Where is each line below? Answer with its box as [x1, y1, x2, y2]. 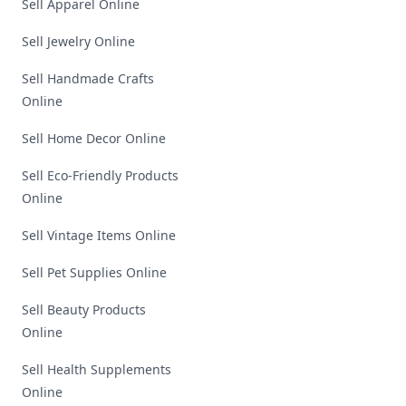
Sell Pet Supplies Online [22, 264, 167, 281]
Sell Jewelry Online [22, 33, 135, 50]
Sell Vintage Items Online [22, 227, 176, 244]
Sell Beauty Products [22, 301, 146, 318]
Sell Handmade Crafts [22, 70, 154, 87]
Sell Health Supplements [22, 361, 171, 378]
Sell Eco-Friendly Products [22, 167, 179, 184]
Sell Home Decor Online [22, 130, 166, 147]
